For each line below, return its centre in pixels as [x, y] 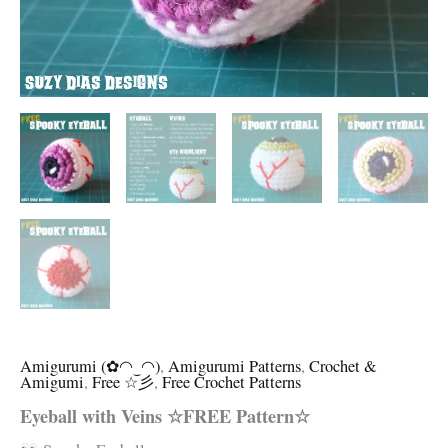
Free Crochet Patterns [231, 382]
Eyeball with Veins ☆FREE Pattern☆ [165, 416]
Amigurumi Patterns [234, 366]
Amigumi [52, 382]
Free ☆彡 [123, 382]
